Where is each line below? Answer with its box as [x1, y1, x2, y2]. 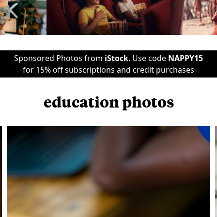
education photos [43, 92, 174, 111]
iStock [105, 53, 128, 63]
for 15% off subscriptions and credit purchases [23, 64, 194, 75]
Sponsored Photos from [14, 53, 105, 63]
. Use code [128, 53, 168, 63]
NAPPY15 [168, 53, 203, 63]
